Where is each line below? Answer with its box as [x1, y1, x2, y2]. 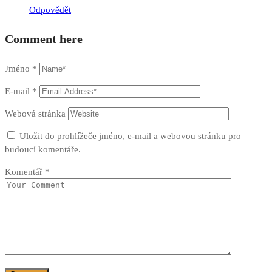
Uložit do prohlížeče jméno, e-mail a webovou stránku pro [19, 131, 241, 141]
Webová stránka [5, 108, 66, 118]
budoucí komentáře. [5, 144, 81, 154]
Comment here [5, 32, 83, 46]
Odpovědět [29, 4, 71, 15]
